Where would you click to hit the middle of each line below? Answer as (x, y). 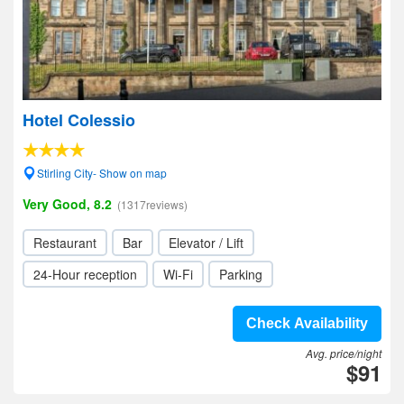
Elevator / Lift (206, 243)
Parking (241, 274)
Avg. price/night (344, 353)
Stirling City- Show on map (102, 173)
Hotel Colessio (79, 120)
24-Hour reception (85, 274)
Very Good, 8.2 (67, 204)
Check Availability (307, 323)
